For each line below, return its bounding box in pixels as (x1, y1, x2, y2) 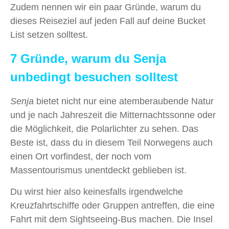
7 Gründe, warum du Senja (10, 52, 166, 66)
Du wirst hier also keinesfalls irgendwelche (10, 187, 183, 197)
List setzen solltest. (10, 30, 88, 40)
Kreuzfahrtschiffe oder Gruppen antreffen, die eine (10, 200, 215, 211)
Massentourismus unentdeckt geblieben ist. (10, 165, 187, 176)
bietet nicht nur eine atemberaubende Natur (34, 96, 214, 107)
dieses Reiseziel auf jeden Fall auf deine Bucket (10, 16, 205, 27)
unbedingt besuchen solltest (10, 70, 178, 84)
